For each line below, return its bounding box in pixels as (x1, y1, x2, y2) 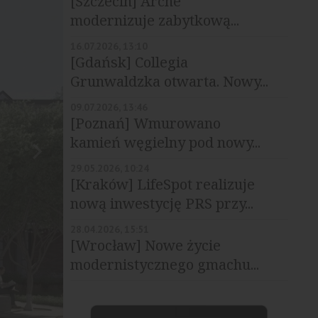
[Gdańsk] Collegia (70, 53, 188, 72)
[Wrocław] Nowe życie (70, 236, 221, 255)
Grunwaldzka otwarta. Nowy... (70, 72, 268, 91)
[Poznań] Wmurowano (70, 114, 221, 133)
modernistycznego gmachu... (70, 255, 259, 274)
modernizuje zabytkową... (70, 11, 239, 30)
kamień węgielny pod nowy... (70, 133, 261, 152)
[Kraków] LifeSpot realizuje (70, 175, 255, 194)
